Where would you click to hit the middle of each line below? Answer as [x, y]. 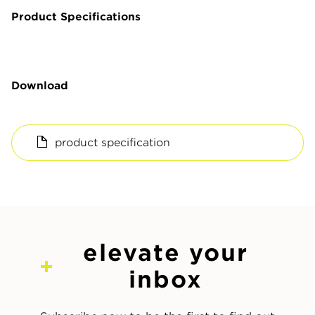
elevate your [165, 252]
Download [40, 85]
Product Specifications [76, 17]
